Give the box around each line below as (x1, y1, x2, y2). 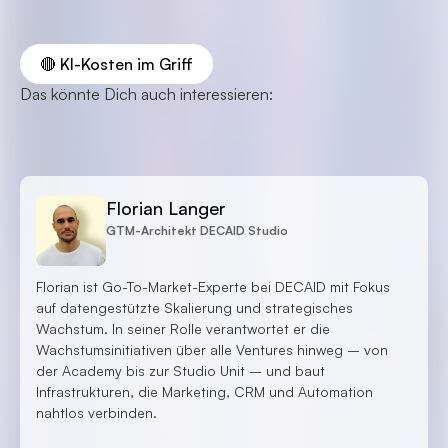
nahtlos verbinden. (36, 404, 157, 421)
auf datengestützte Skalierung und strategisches (36, 299, 353, 316)
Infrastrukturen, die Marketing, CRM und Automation (36, 383, 373, 400)
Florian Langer (106, 197, 226, 219)
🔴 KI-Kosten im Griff (40, 54, 193, 74)
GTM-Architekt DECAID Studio (106, 223, 288, 238)
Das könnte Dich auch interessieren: (20, 84, 273, 104)
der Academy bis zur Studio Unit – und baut (36, 362, 325, 379)
